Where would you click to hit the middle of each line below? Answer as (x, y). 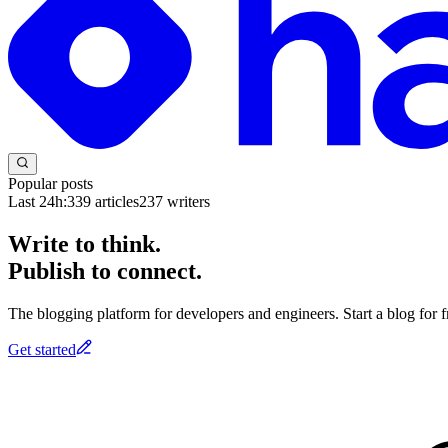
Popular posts (50, 183)
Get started (42, 349)
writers (186, 201)
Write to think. (84, 243)
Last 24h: (37, 201)
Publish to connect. (105, 270)
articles (115, 201)
